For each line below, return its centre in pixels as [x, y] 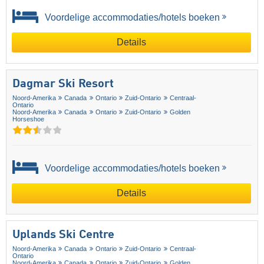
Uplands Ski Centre [63, 235]
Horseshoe [28, 119]
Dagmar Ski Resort [63, 84]
